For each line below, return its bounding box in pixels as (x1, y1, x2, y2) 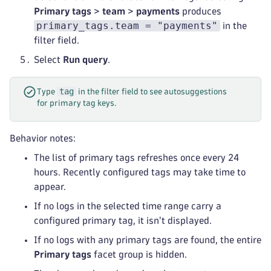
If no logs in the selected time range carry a (34, 201, 221, 211)
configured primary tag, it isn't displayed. (34, 216, 212, 225)
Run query (63, 55, 108, 64)
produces (180, 7, 221, 16)
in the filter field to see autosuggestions (76, 88, 227, 96)
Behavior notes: (10, 134, 76, 143)
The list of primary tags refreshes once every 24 (34, 153, 239, 162)
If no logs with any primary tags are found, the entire (34, 235, 261, 244)
